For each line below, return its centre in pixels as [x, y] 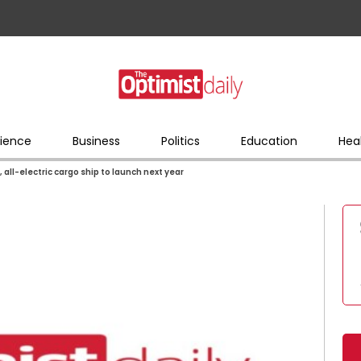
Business [96, 141]
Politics [180, 141]
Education [269, 141]
